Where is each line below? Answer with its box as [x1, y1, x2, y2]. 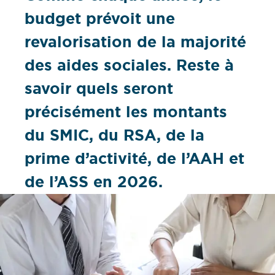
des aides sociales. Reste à [25, 55, 234, 76]
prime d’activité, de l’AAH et [25, 149, 244, 169]
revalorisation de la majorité [25, 32, 246, 53]
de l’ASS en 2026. [25, 172, 163, 193]
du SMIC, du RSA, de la [25, 125, 204, 146]
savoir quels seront [25, 79, 173, 99]
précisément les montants [25, 102, 227, 123]
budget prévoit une [25, 9, 175, 29]
